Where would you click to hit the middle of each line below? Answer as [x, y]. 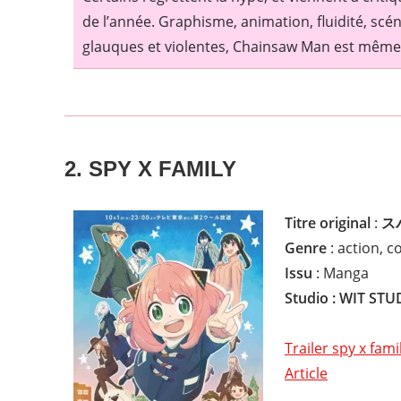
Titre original [328, 222]
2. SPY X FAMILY [150, 168]
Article [306, 373]
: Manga [341, 273]
